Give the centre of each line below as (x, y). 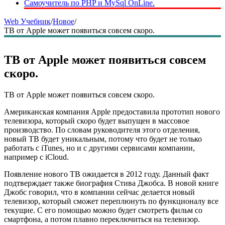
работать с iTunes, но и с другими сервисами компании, (99, 148)
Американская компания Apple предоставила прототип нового (112, 111)
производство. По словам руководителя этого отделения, (102, 130)
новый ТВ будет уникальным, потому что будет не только (103, 139)
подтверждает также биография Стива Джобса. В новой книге (111, 183)
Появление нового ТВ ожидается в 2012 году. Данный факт (106, 174)
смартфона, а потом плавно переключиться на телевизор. (102, 219)
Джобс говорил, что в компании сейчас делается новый (99, 192)
